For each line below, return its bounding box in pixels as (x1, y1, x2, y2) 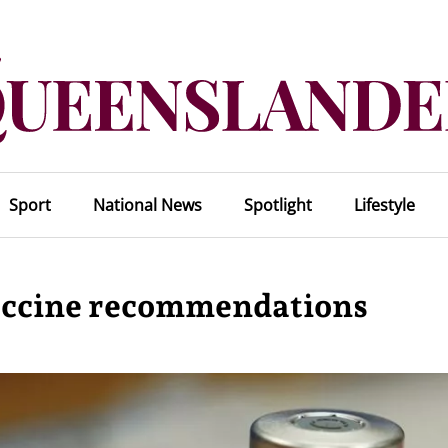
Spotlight (243, 194, 312, 216)
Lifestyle (353, 194, 415, 216)
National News (92, 194, 202, 216)
